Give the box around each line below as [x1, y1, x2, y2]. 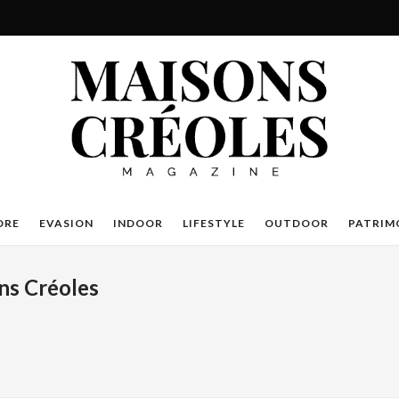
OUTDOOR [265, 216, 329, 230]
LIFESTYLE [183, 216, 245, 230]
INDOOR [113, 216, 163, 230]
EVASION [39, 216, 94, 230]
